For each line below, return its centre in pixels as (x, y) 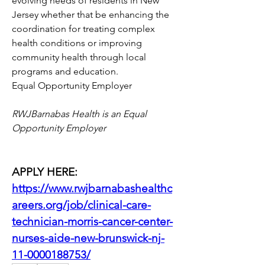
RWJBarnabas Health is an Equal (79, 114)
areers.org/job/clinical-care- (81, 205)
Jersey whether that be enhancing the (91, 14)
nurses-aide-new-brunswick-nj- (88, 238)
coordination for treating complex (83, 29)
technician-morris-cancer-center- (92, 222)
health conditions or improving (77, 43)
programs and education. (65, 71)
